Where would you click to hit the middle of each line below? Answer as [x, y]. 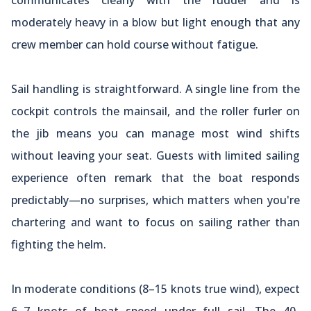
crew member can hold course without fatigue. [135, 44]
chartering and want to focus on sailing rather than [155, 222]
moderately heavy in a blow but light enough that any [155, 22]
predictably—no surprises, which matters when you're [155, 200]
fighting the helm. [59, 244]
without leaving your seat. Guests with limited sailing [155, 155]
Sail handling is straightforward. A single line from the [155, 89]
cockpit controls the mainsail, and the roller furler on [155, 111]
